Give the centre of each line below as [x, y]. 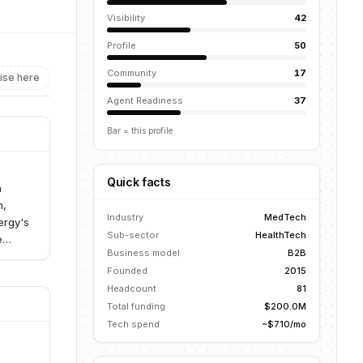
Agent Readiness [145, 100]
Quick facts [139, 182]
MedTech [285, 217]
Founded [127, 271]
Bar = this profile [140, 130]
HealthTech [281, 235]
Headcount [132, 288]
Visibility [126, 18]
